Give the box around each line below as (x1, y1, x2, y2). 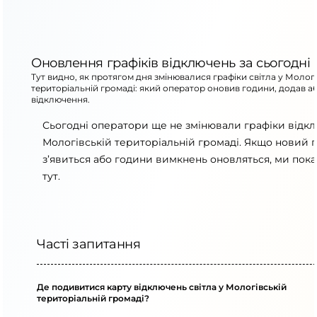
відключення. (31, 94, 90, 105)
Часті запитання (37, 236, 141, 252)
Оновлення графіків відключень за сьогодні (31, 55, 311, 71)
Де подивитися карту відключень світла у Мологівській (37, 282, 287, 292)
